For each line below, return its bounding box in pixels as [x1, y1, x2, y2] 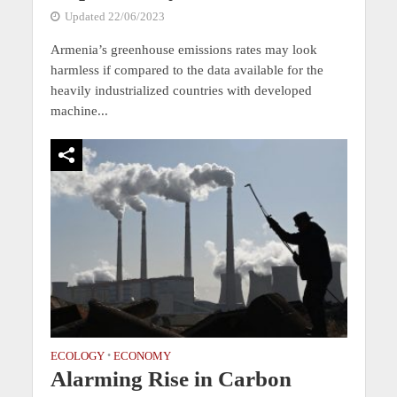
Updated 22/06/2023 [64, 11, 165, 24]
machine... [50, 104, 108, 119]
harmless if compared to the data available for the [50, 63, 323, 78]
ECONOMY [113, 349, 171, 362]
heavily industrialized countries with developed [50, 83, 312, 98]
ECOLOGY [50, 349, 105, 362]
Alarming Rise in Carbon [50, 366, 292, 391]
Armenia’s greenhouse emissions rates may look [50, 43, 317, 58]
